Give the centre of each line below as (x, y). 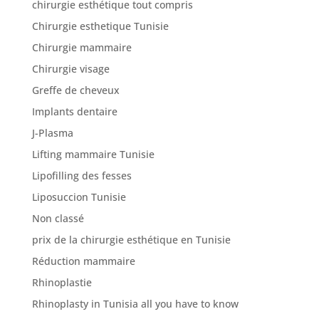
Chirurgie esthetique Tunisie (100, 26)
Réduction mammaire (83, 261)
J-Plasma (52, 132)
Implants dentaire (74, 111)
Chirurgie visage (70, 68)
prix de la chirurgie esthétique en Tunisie (131, 239)
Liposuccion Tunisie (79, 197)
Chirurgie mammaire (82, 47)
